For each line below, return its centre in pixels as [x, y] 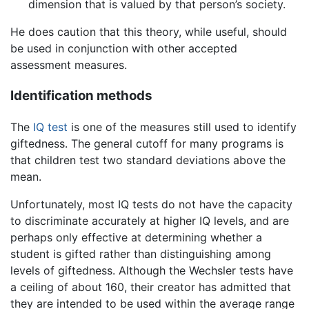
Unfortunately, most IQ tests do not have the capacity [151, 204]
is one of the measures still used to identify [182, 127]
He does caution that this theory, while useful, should [149, 32]
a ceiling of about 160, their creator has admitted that [151, 287]
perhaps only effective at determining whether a [136, 237]
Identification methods [81, 95]
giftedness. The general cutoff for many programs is [147, 143]
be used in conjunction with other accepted [124, 49]
